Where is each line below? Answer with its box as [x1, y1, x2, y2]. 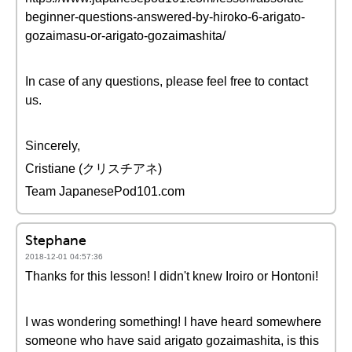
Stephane [25, 231, 86, 249]
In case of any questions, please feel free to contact [25, 75, 308, 88]
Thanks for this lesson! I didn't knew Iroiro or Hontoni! [25, 269, 318, 283]
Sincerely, [25, 139, 80, 152]
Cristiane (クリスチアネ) [25, 162, 162, 175]
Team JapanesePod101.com [25, 185, 185, 198]
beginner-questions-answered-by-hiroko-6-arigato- [25, 10, 305, 24]
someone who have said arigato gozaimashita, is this [25, 334, 319, 347]
